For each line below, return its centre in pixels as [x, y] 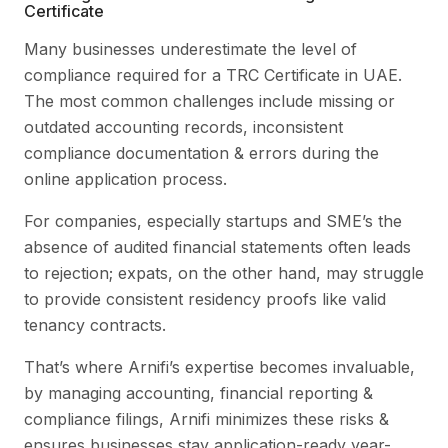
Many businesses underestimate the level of [190, 48]
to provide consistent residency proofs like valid [205, 298]
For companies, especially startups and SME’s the [213, 220]
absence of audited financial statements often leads [217, 246]
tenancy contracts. [95, 324]
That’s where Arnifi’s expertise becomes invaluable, [219, 366]
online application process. [125, 178]
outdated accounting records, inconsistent [183, 126]
